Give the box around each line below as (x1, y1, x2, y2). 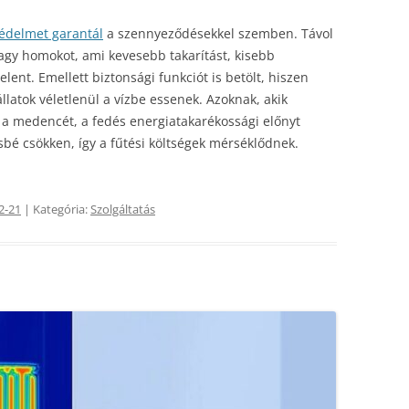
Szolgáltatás (90, 201, 155, 217)
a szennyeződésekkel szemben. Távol (103, 25, 333, 42)
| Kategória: (21, 201, 90, 217)
